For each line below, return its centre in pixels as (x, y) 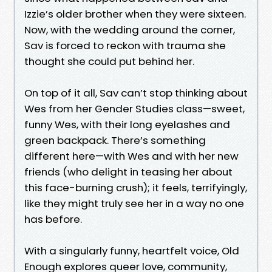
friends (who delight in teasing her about (128, 172)
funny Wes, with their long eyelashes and (127, 124)
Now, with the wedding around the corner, (130, 29)
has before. (53, 219)
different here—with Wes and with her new (131, 156)
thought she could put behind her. (109, 61)
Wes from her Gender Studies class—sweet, (134, 108)
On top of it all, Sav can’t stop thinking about (136, 93)
